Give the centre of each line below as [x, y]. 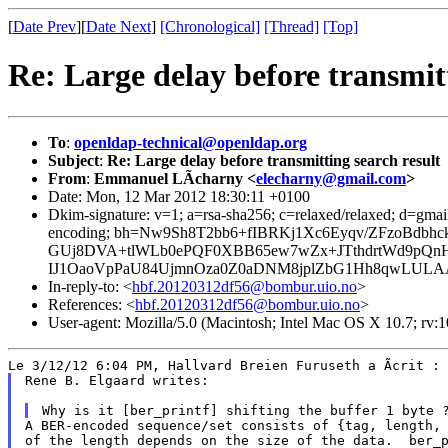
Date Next [118, 26]
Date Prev [44, 26]
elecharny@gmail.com [331, 178]
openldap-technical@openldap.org [190, 142]
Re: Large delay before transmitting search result [273, 160]
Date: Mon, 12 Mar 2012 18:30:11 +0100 [179, 196]
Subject [73, 160]
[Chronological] [210, 26]
